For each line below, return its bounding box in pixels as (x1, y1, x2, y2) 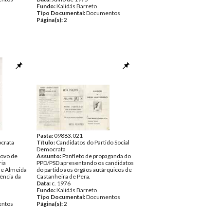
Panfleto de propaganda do (62, 152, 131, 160)
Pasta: (36, 132, 54, 139)
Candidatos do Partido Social (56, 139, 129, 146)
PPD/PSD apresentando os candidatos (36, 159, 134, 166)
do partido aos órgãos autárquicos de (36, 166, 132, 173)
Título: (36, 139, 56, 146)
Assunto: (36, 152, 62, 160)
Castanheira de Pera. (36, 173, 91, 180)
